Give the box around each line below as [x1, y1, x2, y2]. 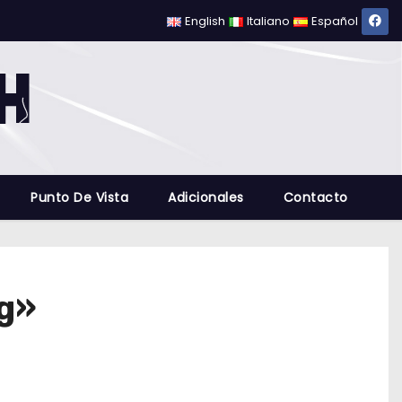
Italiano [247, 13, 291, 30]
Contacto [283, 188, 348, 206]
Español [311, 13, 358, 30]
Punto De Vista [31, 188, 129, 206]
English [185, 13, 226, 30]
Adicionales [168, 188, 244, 206]
